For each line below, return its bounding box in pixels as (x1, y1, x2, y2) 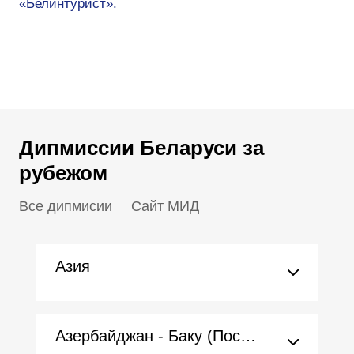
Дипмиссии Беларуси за (19, 136, 264, 160)
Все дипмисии (19, 198, 112, 214)
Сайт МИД (131, 198, 199, 214)
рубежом (19, 161, 107, 185)
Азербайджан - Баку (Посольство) (240, 327, 256, 345)
